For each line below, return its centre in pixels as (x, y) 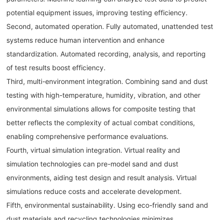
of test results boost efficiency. (56, 68)
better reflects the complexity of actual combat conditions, (101, 123)
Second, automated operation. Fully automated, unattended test (110, 27)
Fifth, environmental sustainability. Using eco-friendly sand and (108, 205)
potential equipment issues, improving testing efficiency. (97, 13)
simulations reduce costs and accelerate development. (94, 192)
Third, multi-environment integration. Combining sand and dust (107, 82)
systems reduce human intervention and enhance (86, 40)
